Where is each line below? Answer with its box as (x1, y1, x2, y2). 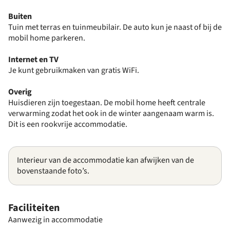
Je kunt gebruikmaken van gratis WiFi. (8, 65, 139, 76)
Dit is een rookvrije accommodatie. (8, 119, 127, 130)
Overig (8, 86, 32, 98)
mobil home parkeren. (8, 32, 85, 44)
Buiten (8, 11, 32, 22)
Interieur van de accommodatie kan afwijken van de (17, 155, 194, 166)
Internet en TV (8, 54, 59, 65)
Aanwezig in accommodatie (8, 214, 103, 225)
